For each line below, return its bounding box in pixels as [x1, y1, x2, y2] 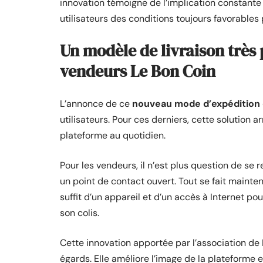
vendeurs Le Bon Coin [60, 59, 215, 82]
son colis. [60, 206, 99, 219]
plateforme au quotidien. [60, 129, 166, 141]
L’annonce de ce [60, 97, 132, 110]
